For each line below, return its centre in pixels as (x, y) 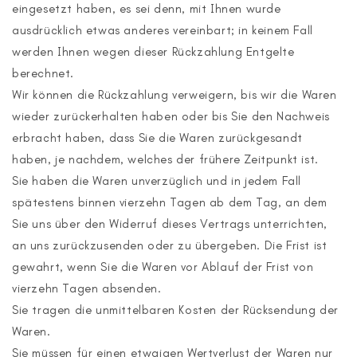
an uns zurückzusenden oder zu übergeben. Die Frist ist (170, 245)
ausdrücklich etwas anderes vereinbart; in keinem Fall (163, 30)
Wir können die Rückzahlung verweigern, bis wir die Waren (175, 95)
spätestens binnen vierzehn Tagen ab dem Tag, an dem (170, 202)
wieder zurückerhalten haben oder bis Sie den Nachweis (171, 116)
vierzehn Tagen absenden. (87, 288)
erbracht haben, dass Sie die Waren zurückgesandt (157, 138)
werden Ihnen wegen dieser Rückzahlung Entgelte (153, 52)
